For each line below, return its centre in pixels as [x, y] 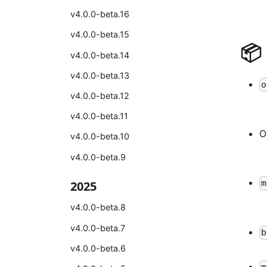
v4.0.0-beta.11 [99, 116]
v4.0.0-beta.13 [100, 75]
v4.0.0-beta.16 [100, 14]
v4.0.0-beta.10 [100, 136]
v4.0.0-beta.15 [100, 35]
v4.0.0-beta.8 [98, 207]
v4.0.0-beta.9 [98, 157]
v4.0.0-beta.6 [98, 248]
